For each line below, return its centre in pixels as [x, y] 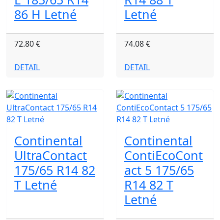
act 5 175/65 [159, 170]
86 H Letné [45, 14]
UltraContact [51, 155]
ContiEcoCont [164, 155]
